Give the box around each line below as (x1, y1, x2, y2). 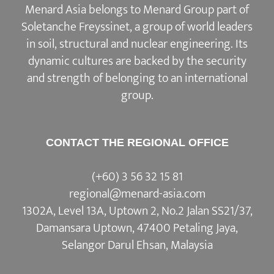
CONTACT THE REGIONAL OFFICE (45, 118, 229, 131)
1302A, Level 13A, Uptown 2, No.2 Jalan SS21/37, (21, 182, 253, 204)
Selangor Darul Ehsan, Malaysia (61, 217, 213, 238)
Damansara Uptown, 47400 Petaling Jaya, (36, 199, 238, 221)
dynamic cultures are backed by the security (28, 32, 246, 54)
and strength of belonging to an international (26, 50, 248, 71)
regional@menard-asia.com (68, 165, 206, 187)
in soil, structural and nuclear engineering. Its (26, 15, 248, 37)
